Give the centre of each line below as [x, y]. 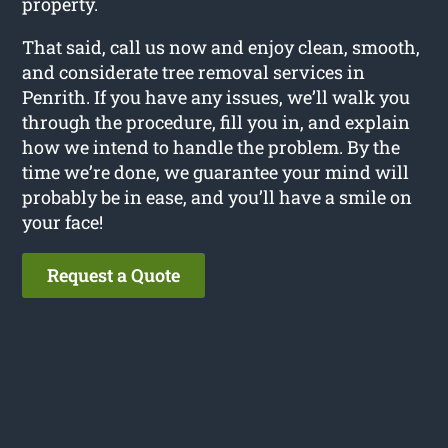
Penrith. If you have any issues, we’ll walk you [216, 97]
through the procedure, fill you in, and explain [216, 122]
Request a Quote [114, 275]
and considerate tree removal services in [194, 72]
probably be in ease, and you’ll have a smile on [217, 197]
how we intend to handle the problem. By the [211, 147]
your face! [63, 222]
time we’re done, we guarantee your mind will [216, 172]
